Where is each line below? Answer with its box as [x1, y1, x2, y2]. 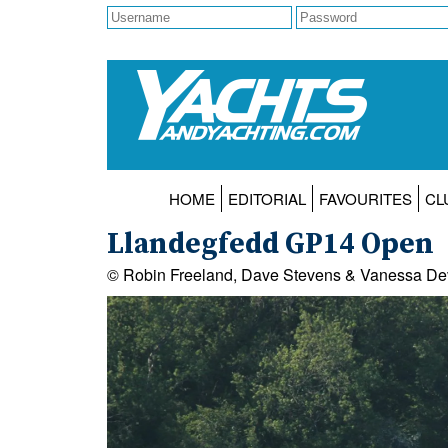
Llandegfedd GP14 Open [107, 227, 434, 264]
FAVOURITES [318, 188, 412, 210]
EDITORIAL [227, 188, 306, 210]
